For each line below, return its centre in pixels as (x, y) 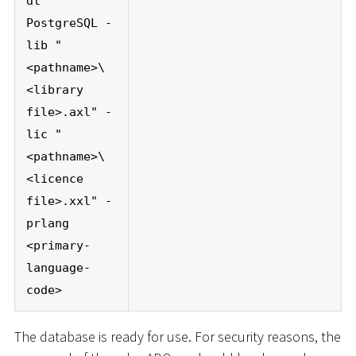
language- (58, 267)
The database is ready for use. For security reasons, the (178, 336)
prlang (47, 222)
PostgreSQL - (69, 22)
